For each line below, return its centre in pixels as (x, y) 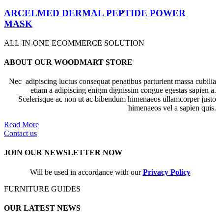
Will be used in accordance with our (86, 172)
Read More (21, 125)
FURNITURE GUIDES (42, 189)
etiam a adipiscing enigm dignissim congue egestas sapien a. (123, 90)
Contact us (20, 134)
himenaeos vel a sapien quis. (172, 108)
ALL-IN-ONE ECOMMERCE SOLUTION (74, 43)
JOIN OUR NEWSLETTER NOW (63, 153)
